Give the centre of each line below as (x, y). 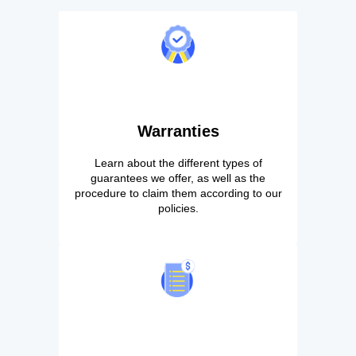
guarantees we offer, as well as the (178, 178)
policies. (178, 208)
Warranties (178, 131)
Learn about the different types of (178, 163)
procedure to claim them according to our (178, 193)
